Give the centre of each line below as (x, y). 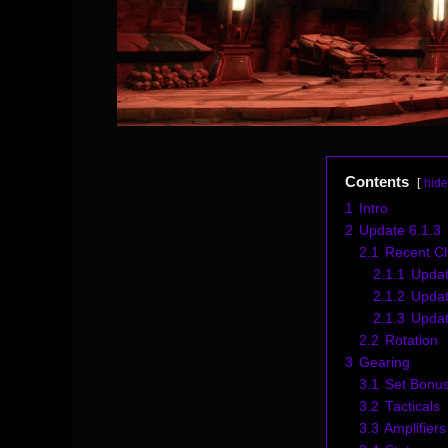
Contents (376, 181)
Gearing (384, 362)
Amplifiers (414, 428)
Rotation (411, 340)
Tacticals (412, 406)
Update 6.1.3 (399, 230)
